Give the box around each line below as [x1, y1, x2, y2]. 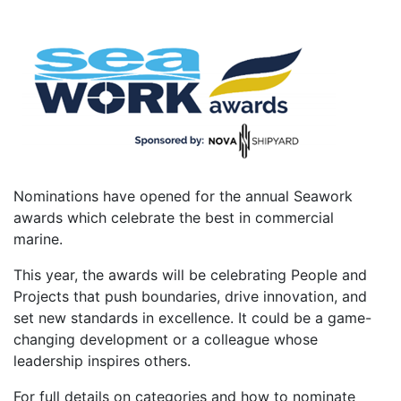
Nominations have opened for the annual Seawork [13, 187, 353, 205]
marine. [13, 230, 67, 248]
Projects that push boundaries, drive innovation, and [13, 287, 367, 305]
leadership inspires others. [13, 352, 195, 370]
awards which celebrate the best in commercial [13, 209, 334, 226]
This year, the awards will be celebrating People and [13, 266, 367, 284]
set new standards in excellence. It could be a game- [13, 309, 371, 327]
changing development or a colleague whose [13, 330, 318, 348]
